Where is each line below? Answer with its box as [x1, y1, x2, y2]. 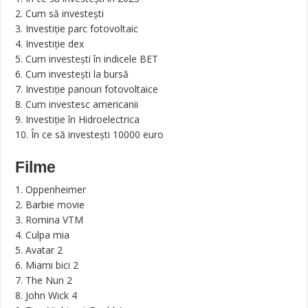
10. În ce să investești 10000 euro [15, 128, 164, 142]
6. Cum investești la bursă [15, 67, 129, 81]
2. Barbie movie [15, 198, 85, 212]
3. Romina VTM [15, 213, 84, 227]
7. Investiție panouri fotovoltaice [15, 82, 159, 96]
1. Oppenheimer [15, 183, 87, 197]
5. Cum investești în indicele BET [15, 52, 159, 66]
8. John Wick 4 [15, 289, 78, 302]
